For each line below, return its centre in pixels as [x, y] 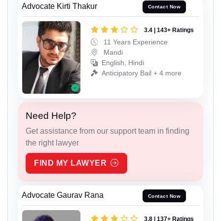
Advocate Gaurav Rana [63, 195]
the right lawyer [52, 143]
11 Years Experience [135, 42]
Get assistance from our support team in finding [108, 131]
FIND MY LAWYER [70, 163]
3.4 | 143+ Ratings [169, 30]
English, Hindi [123, 62]
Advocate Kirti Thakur [59, 6]
